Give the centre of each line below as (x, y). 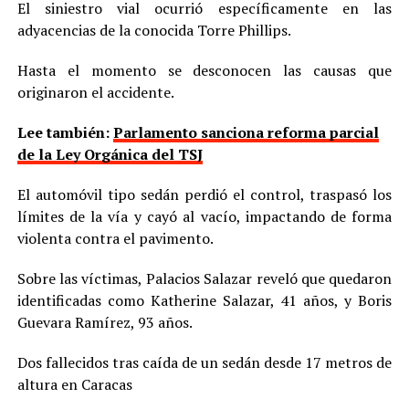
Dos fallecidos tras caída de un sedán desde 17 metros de (204, 362)
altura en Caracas (74, 384)
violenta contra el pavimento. (115, 238)
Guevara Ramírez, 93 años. (105, 322)
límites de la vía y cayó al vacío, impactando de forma (204, 216)
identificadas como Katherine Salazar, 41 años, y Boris (204, 300)
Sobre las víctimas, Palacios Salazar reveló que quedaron (204, 278)
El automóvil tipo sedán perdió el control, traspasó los (204, 194)
